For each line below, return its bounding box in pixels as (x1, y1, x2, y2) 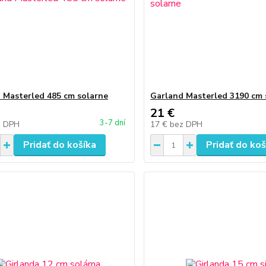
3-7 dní (100, 118, 126, 128)
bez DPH (170, 119, 203, 130)
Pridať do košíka (23, 138, 96, 151)
